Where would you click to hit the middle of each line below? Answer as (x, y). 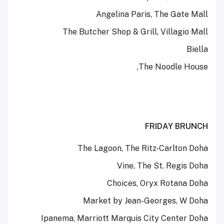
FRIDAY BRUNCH (176, 126)
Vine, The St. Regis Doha (162, 166)
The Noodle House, (173, 67)
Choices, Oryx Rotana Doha (157, 183)
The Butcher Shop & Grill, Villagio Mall (135, 32)
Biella (197, 49)
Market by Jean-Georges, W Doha (145, 201)
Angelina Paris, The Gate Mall (152, 14)
